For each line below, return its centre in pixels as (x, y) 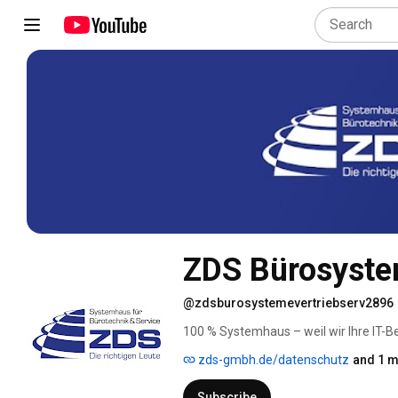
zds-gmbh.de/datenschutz (272, 359)
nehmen (208, 349)
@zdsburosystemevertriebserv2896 (288, 302)
